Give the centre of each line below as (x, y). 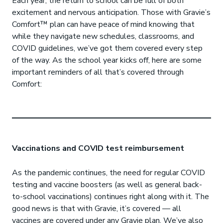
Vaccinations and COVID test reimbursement (98, 148)
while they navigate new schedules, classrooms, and (103, 36)
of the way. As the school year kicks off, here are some (107, 60)
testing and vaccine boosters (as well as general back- (107, 185)
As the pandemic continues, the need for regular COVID (109, 173)
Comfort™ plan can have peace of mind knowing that (103, 24)
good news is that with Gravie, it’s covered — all (97, 209)
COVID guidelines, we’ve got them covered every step (107, 48)
